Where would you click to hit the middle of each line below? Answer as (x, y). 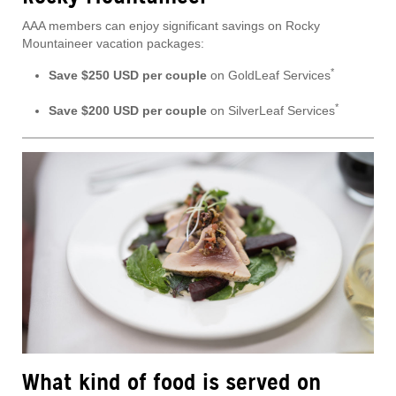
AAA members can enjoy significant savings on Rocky (171, 26)
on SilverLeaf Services (271, 111)
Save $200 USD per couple (128, 111)
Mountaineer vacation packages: (113, 44)
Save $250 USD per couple (128, 76)
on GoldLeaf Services (269, 76)
